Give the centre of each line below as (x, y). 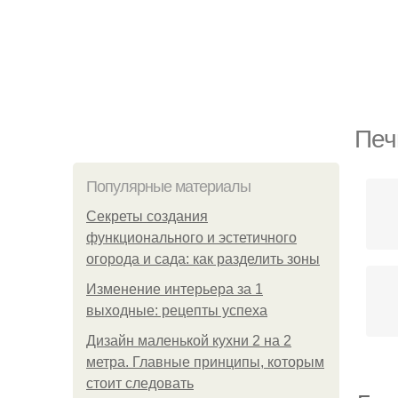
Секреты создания (147, 216)
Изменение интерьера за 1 (175, 289)
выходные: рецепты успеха (177, 310)
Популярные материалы (168, 187)
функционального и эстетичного (191, 238)
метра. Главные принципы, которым (205, 362)
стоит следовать (140, 383)
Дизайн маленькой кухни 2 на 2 (189, 341)
